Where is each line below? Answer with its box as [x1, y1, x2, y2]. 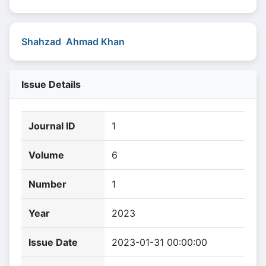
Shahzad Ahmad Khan [21, 36, 125, 47]
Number [28, 178, 66, 190]
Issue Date [28, 236, 78, 248]
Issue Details [21, 78, 81, 90]
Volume [28, 149, 64, 161]
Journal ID [28, 120, 75, 132]
